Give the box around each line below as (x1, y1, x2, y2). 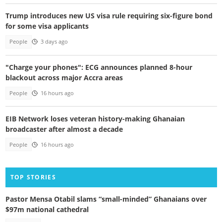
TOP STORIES (10, 173, 56, 182)
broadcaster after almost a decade (5, 124, 123, 134)
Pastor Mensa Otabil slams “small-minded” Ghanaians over (5, 194, 207, 204)
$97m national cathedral (5, 205, 89, 215)
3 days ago (40, 38, 68, 46)
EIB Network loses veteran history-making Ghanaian (5, 113, 185, 123)
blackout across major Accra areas (5, 72, 123, 82)
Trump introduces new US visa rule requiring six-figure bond (5, 11, 213, 21)
